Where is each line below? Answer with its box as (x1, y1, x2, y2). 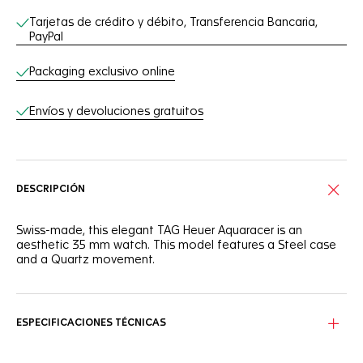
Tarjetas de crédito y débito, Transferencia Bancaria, (29, 17, 318, 28)
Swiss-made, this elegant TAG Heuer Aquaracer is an (16, 225, 302, 237)
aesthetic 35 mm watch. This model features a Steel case (16, 240, 336, 251)
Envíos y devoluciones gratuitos (29, 105, 203, 117)
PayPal (29, 32, 63, 43)
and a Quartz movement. (16, 254, 155, 266)
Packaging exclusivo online (29, 66, 175, 78)
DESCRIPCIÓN (16, 185, 85, 194)
